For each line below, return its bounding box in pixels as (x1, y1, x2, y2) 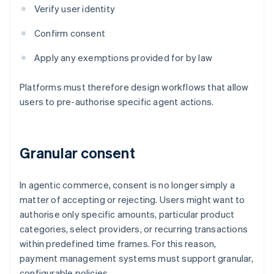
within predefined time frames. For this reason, (20, 237, 217, 250)
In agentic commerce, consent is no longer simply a (20, 179, 235, 191)
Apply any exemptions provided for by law (34, 51, 212, 64)
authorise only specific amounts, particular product (20, 208, 235, 221)
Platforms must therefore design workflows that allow (20, 81, 249, 94)
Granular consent (20, 143, 135, 163)
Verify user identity (34, 2, 115, 15)
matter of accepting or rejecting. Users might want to (20, 193, 245, 206)
